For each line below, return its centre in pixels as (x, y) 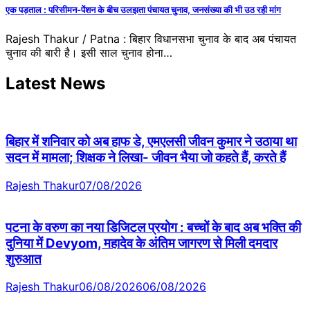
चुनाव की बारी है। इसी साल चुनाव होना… (89, 52)
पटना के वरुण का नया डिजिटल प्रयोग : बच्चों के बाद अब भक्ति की (153, 227)
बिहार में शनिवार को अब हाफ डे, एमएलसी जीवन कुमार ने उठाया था (151, 142)
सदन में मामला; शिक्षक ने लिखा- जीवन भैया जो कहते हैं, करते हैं (146, 158)
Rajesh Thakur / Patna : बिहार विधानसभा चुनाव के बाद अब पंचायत (151, 38)
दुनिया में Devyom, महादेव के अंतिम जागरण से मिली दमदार (142, 243)
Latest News (55, 83)
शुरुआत (24, 259)
